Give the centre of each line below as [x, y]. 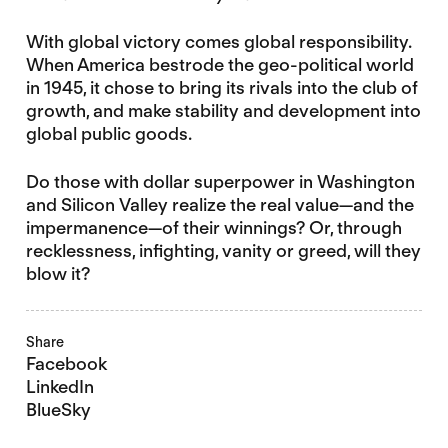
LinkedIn [59, 387]
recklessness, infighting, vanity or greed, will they [223, 251]
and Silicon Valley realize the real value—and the [219, 205]
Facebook [66, 364]
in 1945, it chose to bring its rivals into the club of [221, 87]
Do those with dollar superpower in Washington [220, 182]
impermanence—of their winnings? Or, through [213, 228]
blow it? [57, 274]
